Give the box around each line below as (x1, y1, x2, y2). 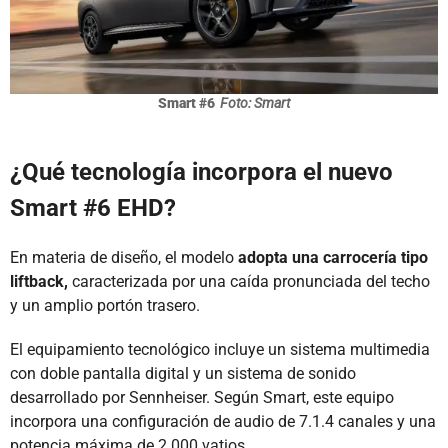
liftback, (10, 271, 68, 291)
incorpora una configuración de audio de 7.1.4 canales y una (10, 411, 436, 431)
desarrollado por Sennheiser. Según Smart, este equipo (10, 387, 394, 407)
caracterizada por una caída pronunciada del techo (68, 271, 430, 291)
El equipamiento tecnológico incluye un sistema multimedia (10, 339, 430, 359)
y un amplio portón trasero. (10, 295, 200, 315)
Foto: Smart (220, 94, 290, 111)
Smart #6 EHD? (10, 193, 176, 222)
